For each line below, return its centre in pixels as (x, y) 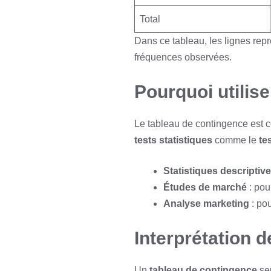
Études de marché (205, 187)
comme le (236, 140)
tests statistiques (173, 140)
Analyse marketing (206, 204)
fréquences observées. (183, 57)
